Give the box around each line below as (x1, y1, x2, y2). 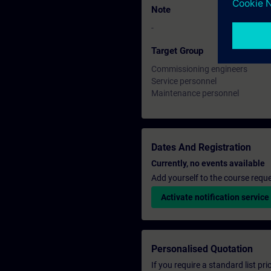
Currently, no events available (151, 158, 265, 168)
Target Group (151, 45, 203, 56)
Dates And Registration (151, 142, 251, 153)
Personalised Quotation (151, 243, 253, 255)
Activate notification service (161, 192, 269, 202)
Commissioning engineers (151, 64, 247, 74)
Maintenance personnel (151, 88, 239, 98)
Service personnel (151, 76, 217, 86)
